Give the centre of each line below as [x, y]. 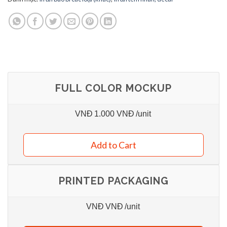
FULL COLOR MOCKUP [113, 88]
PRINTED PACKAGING [113, 181]
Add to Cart [113, 145]
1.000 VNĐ [114, 113]
